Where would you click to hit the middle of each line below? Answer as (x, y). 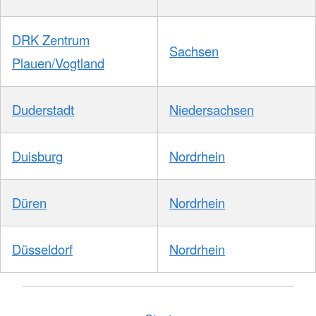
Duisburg (37, 156)
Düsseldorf (42, 249)
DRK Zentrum (51, 40)
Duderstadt (43, 110)
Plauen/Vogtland (58, 63)
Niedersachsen (212, 110)
